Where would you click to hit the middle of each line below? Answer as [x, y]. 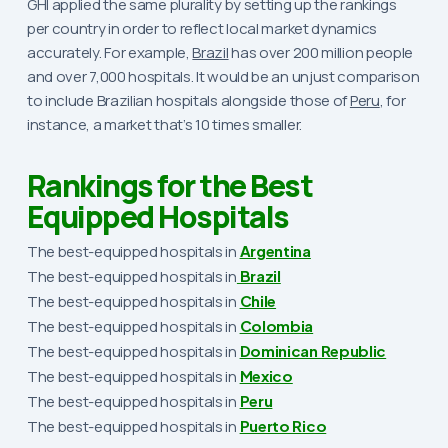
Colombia [276, 325]
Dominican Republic [313, 350]
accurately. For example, [109, 53]
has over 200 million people [321, 53]
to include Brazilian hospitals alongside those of [188, 101]
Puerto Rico [283, 425]
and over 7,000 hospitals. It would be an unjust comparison [223, 77]
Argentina [275, 250]
